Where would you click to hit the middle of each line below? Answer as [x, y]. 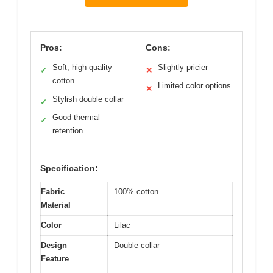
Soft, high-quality [82, 68]
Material [56, 205]
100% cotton [136, 192]
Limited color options [194, 86]
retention [68, 131]
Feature [55, 259]
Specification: [69, 168]
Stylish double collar [88, 99]
